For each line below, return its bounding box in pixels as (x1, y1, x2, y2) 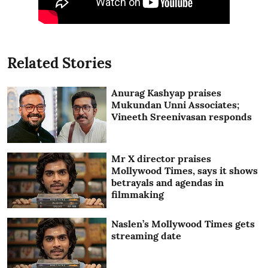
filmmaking (111, 188, 165, 200)
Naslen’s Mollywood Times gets (111, 218, 255, 230)
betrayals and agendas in (111, 176, 224, 188)
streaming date (111, 230, 182, 242)
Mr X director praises (111, 152, 212, 165)
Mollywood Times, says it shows (111, 164, 258, 176)
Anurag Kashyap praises (111, 87, 222, 99)
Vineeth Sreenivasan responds (111, 111, 252, 123)
